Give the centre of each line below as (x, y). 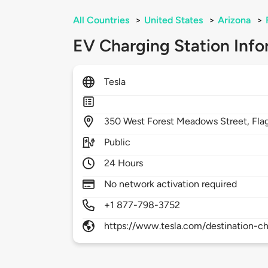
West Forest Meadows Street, (188, 121)
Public (118, 142)
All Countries (101, 20)
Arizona (234, 20)
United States (173, 20)
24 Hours (124, 163)
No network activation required (171, 184)
